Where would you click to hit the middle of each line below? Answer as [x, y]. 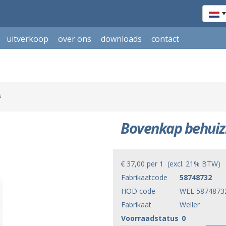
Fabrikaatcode [144, 177]
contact [165, 39]
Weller [190, 205]
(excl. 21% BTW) [192, 164]
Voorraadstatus [150, 218]
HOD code [138, 191]
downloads [121, 39]
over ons [74, 39]
